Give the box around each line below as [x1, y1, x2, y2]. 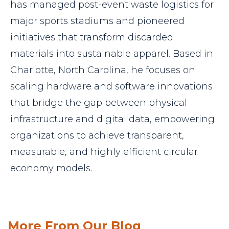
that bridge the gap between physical [10, 97, 187, 109]
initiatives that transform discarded [10, 32, 173, 43]
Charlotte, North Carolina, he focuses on [10, 64, 195, 76]
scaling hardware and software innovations [10, 81, 213, 93]
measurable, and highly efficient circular [10, 146, 198, 158]
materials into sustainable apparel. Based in [10, 48, 213, 60]
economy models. [10, 163, 92, 174]
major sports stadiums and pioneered [10, 15, 185, 27]
